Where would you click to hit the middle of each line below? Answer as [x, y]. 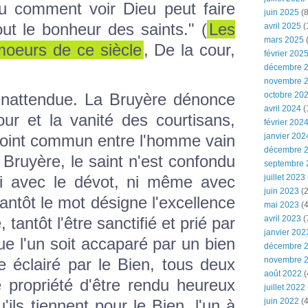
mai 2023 [282, 205]
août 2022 [283, 274]
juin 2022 [282, 301]
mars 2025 [284, 40]
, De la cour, [189, 50]
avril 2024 [283, 109]
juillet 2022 [285, 287]
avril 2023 [283, 219]
